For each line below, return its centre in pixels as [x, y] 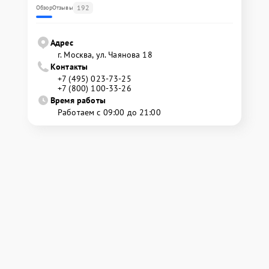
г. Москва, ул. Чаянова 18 [105, 55]
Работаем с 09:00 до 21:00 [109, 112]
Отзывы [62, 8]
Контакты [69, 67]
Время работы [78, 100]
